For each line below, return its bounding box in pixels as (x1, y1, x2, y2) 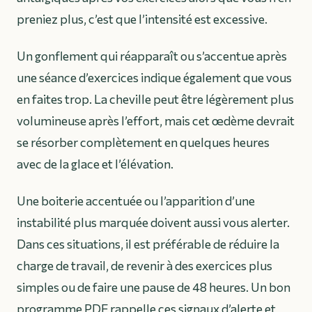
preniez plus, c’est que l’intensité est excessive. (17, 11, 267, 27)
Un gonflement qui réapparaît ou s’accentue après (17, 48, 287, 64)
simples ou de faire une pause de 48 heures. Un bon (17, 279, 290, 295)
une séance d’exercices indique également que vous (17, 70, 292, 86)
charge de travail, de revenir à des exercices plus (17, 258, 272, 274)
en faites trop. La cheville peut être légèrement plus (17, 91, 294, 107)
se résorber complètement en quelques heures (17, 134, 270, 150)
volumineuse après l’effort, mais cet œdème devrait (17, 113, 295, 129)
